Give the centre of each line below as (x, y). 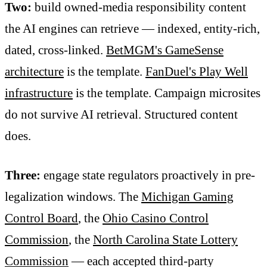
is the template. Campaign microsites (167, 93)
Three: (23, 175)
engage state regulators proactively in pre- (148, 175)
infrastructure (39, 93)
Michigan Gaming (187, 196)
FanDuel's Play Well (197, 72)
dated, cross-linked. (55, 50)
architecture (34, 72)
